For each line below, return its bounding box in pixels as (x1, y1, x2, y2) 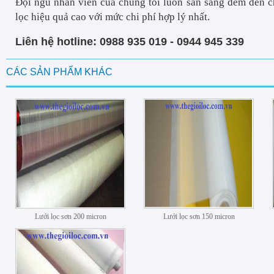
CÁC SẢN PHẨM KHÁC (6, 67, 113, 77)
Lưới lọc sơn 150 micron (163, 212, 235, 221)
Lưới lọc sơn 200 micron (34, 212, 106, 221)
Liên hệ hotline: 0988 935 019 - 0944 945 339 (15, 35, 244, 48)
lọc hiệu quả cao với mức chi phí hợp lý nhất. (15, 11, 210, 23)
